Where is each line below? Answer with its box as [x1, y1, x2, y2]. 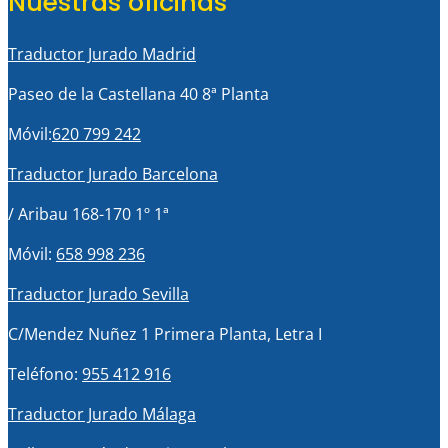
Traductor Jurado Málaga [8, 402, 196, 425]
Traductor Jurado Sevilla [8, 282, 189, 305]
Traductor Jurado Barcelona [8, 162, 218, 185]
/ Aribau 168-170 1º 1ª [8, 202, 169, 225]
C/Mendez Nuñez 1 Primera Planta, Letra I [8, 322, 322, 345]
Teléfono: [8, 362, 82, 385]
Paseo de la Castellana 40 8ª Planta [8, 82, 269, 105]
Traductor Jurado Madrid [8, 42, 196, 65]
